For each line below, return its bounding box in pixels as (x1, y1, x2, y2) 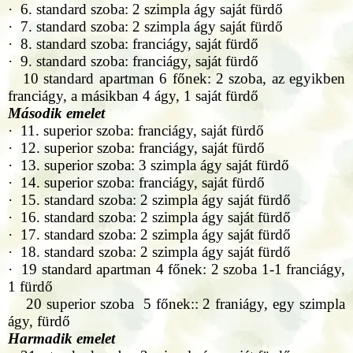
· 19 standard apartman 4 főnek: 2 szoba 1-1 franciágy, (8, 261, 345, 278)
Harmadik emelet (8, 330, 115, 347)
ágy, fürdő (8, 313, 70, 330)
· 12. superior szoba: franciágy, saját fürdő (8, 139, 265, 157)
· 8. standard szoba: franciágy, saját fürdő (8, 35, 258, 53)
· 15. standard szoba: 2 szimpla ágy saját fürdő (8, 191, 291, 209)
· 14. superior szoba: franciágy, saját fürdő (8, 174, 265, 191)
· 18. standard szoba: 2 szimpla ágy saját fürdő (8, 243, 291, 261)
